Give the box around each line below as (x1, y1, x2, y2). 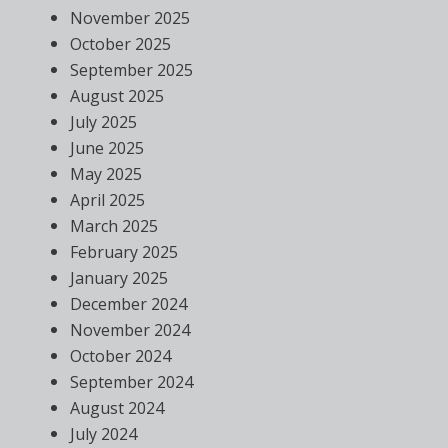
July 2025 (70, 111, 137, 134)
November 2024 (70, 319, 190, 342)
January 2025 (70, 267, 168, 290)
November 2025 (70, 7, 190, 30)
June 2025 (70, 137, 144, 160)
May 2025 (70, 163, 142, 186)
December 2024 (70, 293, 187, 316)
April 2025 (70, 189, 145, 212)
